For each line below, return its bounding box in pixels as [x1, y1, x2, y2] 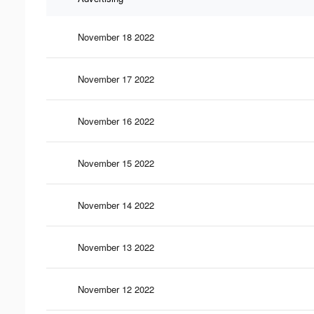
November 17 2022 [78, 71, 154, 86]
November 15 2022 [78, 156, 154, 170]
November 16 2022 [78, 114, 154, 128]
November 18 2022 [78, 29, 154, 43]
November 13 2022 [78, 240, 154, 254]
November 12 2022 [78, 282, 154, 296]
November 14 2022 [78, 198, 154, 212]
